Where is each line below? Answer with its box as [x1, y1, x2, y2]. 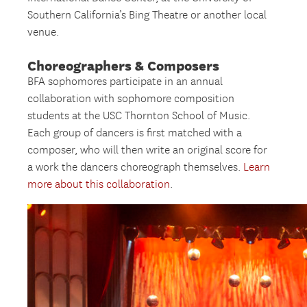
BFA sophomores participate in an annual [27, 75, 223, 88]
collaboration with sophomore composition [27, 92, 235, 106]
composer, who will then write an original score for [27, 143, 268, 157]
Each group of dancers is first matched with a [27, 126, 243, 140]
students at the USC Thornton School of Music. [27, 109, 251, 123]
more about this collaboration [27, 177, 171, 191]
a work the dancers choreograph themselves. [27, 160, 244, 174]
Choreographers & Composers [27, 57, 220, 73]
